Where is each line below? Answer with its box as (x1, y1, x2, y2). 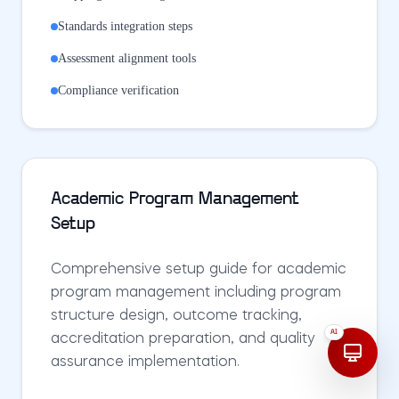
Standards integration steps (58, 20, 192, 33)
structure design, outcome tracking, (51, 309, 302, 323)
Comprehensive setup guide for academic (51, 263, 346, 277)
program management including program (51, 286, 341, 300)
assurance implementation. (51, 355, 240, 370)
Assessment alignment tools (58, 52, 196, 65)
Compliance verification (58, 84, 179, 97)
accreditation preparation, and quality (51, 332, 314, 346)
